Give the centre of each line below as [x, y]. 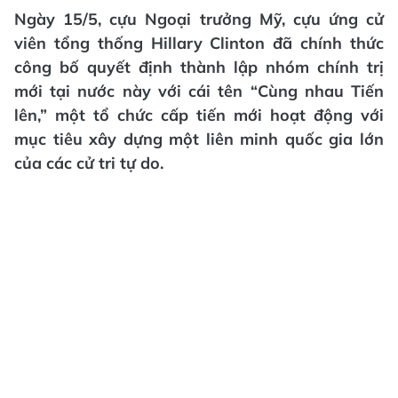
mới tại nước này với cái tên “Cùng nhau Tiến [199, 91]
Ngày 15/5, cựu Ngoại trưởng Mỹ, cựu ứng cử [199, 19]
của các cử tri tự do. [89, 163]
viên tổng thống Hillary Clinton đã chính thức [199, 43]
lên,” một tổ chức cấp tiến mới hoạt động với [199, 115]
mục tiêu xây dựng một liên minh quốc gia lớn [199, 139]
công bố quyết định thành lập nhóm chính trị [199, 67]
